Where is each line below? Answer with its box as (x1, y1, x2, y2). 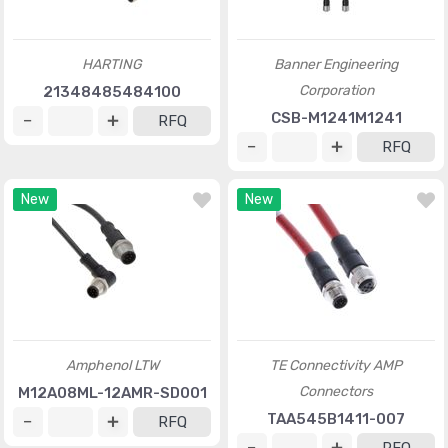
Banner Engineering (274, 56, 398, 73)
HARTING (82, 56, 142, 73)
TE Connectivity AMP (270, 357, 402, 374)
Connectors (299, 383, 373, 400)
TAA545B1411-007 (267, 410, 405, 428)
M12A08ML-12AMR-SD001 (17, 384, 207, 402)
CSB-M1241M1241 (270, 109, 402, 127)
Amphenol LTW (65, 357, 159, 374)
